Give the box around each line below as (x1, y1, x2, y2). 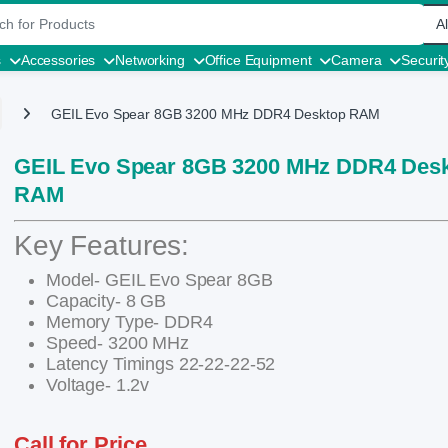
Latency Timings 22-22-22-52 (46, 353, 276, 374)
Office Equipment (204, 52, 312, 68)
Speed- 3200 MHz (46, 332, 189, 353)
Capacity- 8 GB (46, 290, 167, 311)
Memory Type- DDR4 (46, 311, 213, 332)
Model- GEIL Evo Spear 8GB (46, 269, 273, 290)
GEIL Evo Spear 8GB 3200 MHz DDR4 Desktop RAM (51, 105, 380, 122)
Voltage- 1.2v (46, 374, 150, 395)
